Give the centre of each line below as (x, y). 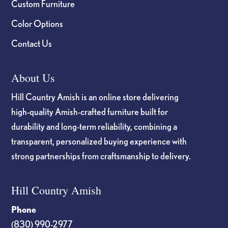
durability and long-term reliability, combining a (94, 126)
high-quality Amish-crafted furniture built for (90, 111)
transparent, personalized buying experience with (99, 141)
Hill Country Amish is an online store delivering (95, 96)
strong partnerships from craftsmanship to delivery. (101, 155)
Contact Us (32, 43)
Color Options (37, 23)
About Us (33, 77)
